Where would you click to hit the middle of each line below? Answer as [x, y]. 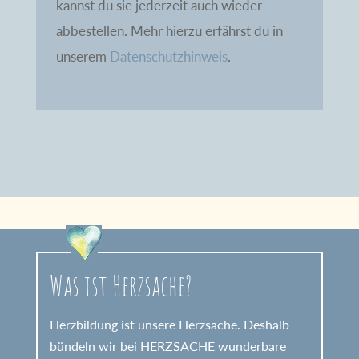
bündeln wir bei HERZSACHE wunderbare [167, 345]
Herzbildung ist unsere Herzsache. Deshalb [169, 324]
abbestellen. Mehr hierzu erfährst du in [169, 30]
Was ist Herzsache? [121, 285]
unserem [83, 56]
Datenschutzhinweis [168, 56]
